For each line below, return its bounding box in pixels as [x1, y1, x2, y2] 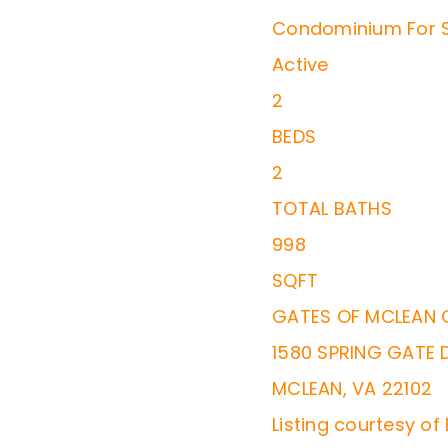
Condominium [272, 16, 402, 41]
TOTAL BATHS [272, 196, 392, 221]
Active [272, 52, 329, 77]
